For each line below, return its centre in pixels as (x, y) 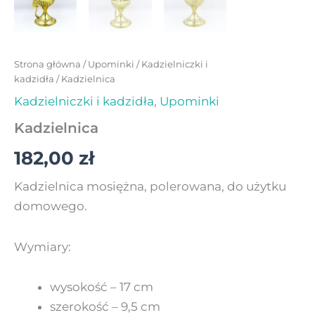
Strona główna (47, 64)
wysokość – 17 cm (102, 287)
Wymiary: (43, 246)
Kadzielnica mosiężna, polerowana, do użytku (150, 186)
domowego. (51, 206)
